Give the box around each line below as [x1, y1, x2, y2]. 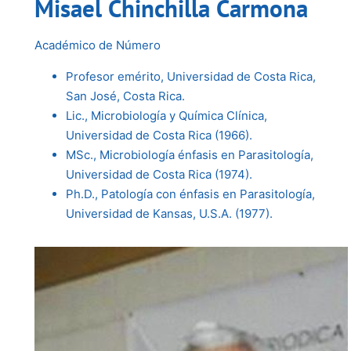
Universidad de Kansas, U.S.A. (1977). [65, 205, 276, 221]
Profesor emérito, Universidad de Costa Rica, [65, 68, 316, 84]
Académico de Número [34, 37, 161, 52]
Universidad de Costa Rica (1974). [65, 166, 252, 182]
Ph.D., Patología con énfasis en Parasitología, [65, 186, 315, 201]
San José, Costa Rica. [65, 88, 185, 103]
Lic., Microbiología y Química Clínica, [65, 107, 267, 123]
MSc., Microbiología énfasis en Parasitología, [65, 147, 313, 162]
